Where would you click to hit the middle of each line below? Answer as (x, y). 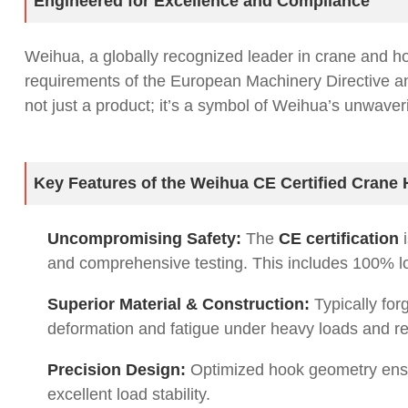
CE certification (339, 239)
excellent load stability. (129, 394)
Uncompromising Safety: (144, 239)
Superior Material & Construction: (178, 304)
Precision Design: (117, 370)
